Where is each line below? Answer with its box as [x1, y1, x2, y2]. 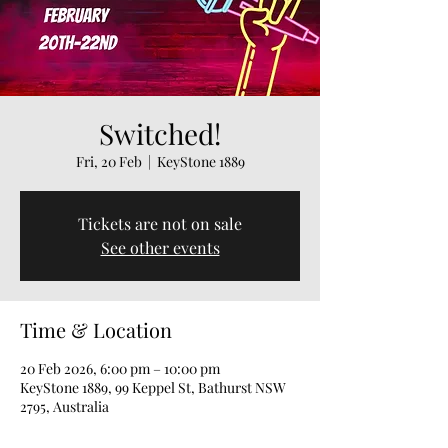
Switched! [99, 114, 221, 152]
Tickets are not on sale [78, 212, 242, 234]
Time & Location [20, 315, 172, 343]
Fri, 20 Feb [75, 151, 142, 171]
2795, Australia [20, 396, 109, 416]
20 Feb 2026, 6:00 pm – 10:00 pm [20, 358, 220, 378]
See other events [100, 236, 220, 258]
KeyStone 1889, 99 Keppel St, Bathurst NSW [20, 377, 286, 397]
